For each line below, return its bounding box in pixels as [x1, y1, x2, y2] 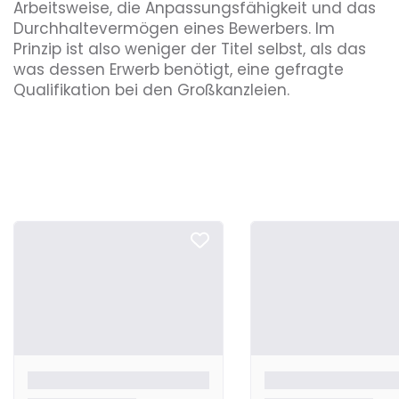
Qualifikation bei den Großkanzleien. [13, 79, 294, 101]
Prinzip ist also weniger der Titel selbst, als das [13, 38, 366, 60]
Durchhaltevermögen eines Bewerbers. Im [13, 18, 335, 39]
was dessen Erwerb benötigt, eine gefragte [13, 59, 344, 80]
